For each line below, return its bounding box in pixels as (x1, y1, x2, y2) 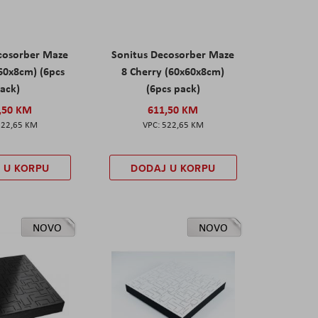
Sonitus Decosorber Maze (111, 45, 235, 62)
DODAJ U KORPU (131, 160, 216, 175)
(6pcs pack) (146, 79, 200, 96)
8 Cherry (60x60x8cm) (121, 62, 225, 79)
